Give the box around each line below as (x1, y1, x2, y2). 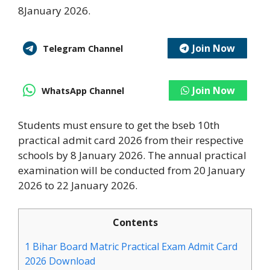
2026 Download (25, 254, 95, 268)
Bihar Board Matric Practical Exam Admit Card (30, 239, 237, 253)
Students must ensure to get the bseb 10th (18, 118, 219, 133)
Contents (112, 215, 158, 229)
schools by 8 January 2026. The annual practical (18, 148, 246, 163)
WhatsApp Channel (42, 84, 124, 96)
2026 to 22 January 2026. (18, 178, 137, 193)
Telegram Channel (43, 42, 123, 54)
